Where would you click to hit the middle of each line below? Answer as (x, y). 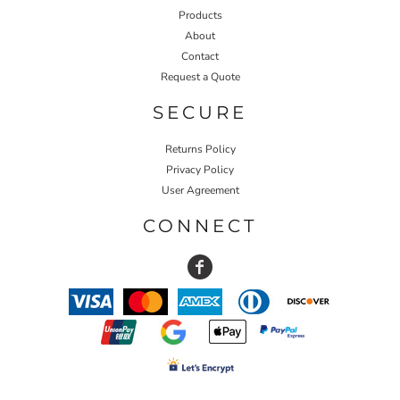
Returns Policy (200, 149)
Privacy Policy (200, 169)
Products (200, 15)
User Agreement (200, 190)
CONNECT (200, 225)
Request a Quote (200, 76)
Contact (200, 56)
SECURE (200, 112)
